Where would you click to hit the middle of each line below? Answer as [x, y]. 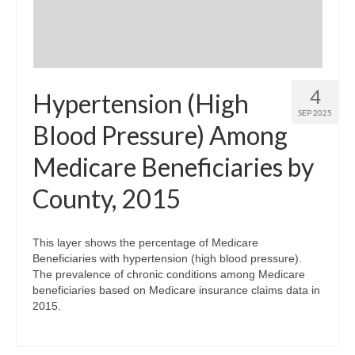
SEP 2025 [315, 113]
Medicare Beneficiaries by [173, 167]
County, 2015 [107, 199]
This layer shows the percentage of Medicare [145, 243]
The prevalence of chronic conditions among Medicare [169, 275]
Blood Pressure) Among [160, 136]
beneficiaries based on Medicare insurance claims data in [176, 290]
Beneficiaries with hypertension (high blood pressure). [167, 259]
